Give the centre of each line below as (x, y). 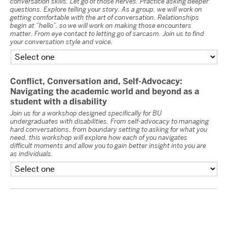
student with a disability (59, 101)
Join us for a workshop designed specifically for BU (86, 113)
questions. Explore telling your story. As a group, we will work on (106, 9)
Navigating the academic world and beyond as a (105, 91)
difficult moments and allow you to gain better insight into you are (108, 145)
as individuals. (32, 153)
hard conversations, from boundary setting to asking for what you (109, 129)
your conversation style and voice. (62, 41)
